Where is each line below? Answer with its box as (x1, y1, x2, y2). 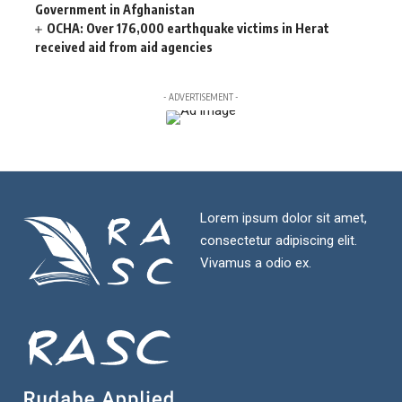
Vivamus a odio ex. (199, 255, 311, 272)
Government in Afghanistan (35, 2, 195, 18)
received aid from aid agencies (35, 39, 213, 56)
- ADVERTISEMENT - (163, 92, 239, 103)
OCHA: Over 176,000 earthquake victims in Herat (47, 21, 330, 37)
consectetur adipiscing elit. (199, 232, 357, 249)
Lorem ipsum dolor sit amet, (199, 210, 367, 227)
